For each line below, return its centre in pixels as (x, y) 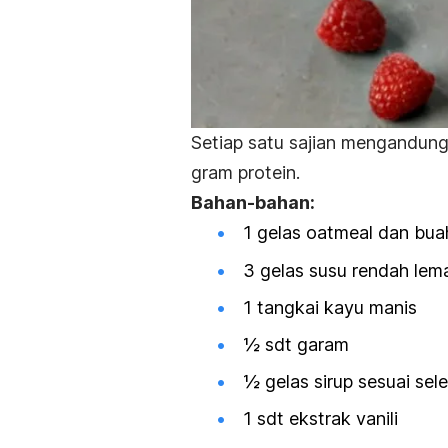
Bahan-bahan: (253, 203)
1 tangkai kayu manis (330, 307)
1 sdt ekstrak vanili (320, 419)
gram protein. (245, 173)
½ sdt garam (296, 344)
